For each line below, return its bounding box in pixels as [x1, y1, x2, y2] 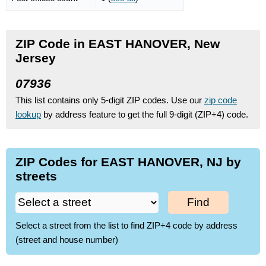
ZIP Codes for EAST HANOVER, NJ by [15, 154, 241, 169]
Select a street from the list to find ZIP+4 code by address [15, 220, 237, 231]
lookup [15, 109, 41, 119]
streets [15, 169, 57, 183]
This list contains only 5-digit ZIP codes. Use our [15, 94, 204, 105]
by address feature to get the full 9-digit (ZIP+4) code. [41, 109, 248, 119]
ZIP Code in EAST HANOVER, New [15, 36, 220, 50]
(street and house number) [15, 235, 118, 245]
